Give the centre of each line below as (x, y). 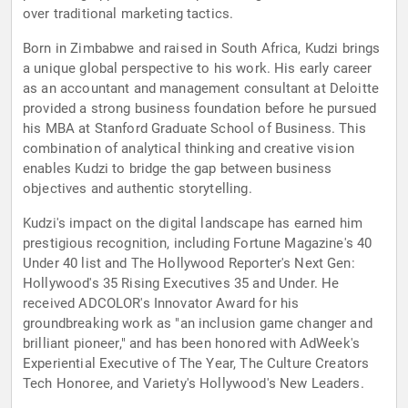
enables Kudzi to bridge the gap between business (178, 169)
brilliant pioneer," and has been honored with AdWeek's (192, 344)
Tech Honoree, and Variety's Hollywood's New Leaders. (194, 384)
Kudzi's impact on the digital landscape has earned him (193, 224)
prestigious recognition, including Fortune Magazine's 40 (198, 244)
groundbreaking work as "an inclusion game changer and (198, 324)
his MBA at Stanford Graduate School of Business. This (194, 129)
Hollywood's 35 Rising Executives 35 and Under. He (181, 284)
